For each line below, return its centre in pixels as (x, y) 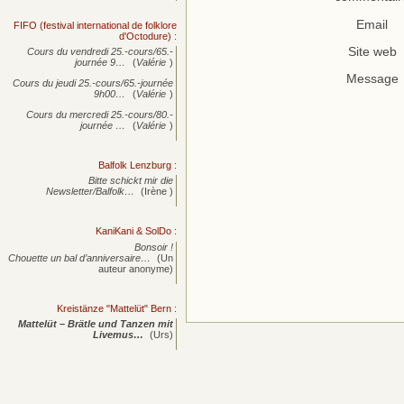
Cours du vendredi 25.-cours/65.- (101, 52)
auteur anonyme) (136, 268)
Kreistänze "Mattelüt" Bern (115, 308)
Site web (372, 51)
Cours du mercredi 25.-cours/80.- (100, 115)
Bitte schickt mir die (131, 181)
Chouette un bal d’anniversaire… (79, 257)
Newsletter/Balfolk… (90, 192)
